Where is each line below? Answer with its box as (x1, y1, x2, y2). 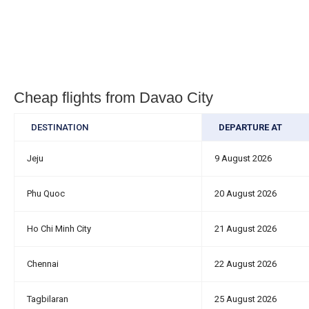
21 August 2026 (215, 223, 277, 234)
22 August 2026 (215, 259, 277, 269)
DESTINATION (31, 122, 88, 132)
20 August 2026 (215, 188, 277, 199)
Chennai (27, 259, 59, 269)
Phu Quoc (27, 188, 65, 199)
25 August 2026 (215, 294, 277, 304)
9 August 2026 (215, 153, 272, 163)
